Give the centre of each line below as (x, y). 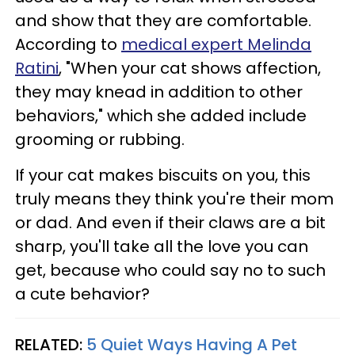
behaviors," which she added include (161, 115)
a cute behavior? (82, 294)
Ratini (37, 68)
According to (68, 44)
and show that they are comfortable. (163, 20)
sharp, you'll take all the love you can (162, 246)
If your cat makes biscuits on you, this (163, 175)
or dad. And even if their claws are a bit (170, 222)
